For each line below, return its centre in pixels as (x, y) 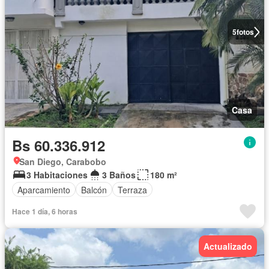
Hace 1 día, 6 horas (45, 212)
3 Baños (119, 175)
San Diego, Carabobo (63, 162)
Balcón (94, 189)
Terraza (132, 189)
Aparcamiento (44, 189)
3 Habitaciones (57, 175)
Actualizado (228, 246)
